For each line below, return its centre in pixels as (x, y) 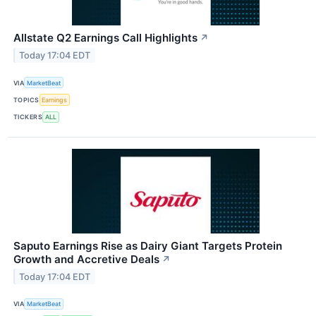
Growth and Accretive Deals (86, 259)
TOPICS (26, 100)
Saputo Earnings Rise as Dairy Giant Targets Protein (148, 245)
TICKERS (28, 117)
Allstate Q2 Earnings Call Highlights (105, 38)
